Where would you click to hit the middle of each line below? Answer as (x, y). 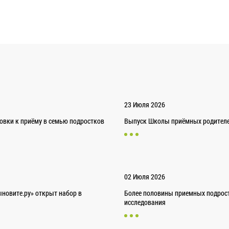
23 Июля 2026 (144, 105)
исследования (145, 202)
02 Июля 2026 (144, 177)
